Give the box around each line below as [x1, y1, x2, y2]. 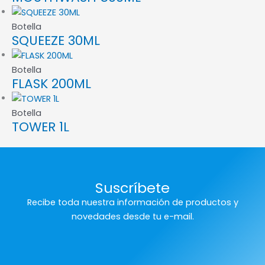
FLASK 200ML [12, 75, 91, 93]
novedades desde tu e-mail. [71, 211, 194, 223]
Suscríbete [95, 178, 170, 198]
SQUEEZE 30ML [12, 31, 100, 50]
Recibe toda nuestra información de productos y [27, 196, 238, 209]
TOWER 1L [12, 118, 69, 137]
